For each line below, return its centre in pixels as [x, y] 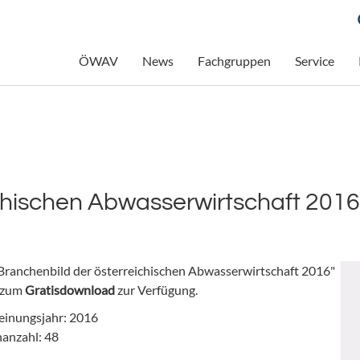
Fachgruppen [234, 61]
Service [314, 61]
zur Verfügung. [157, 290]
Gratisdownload [71, 290]
